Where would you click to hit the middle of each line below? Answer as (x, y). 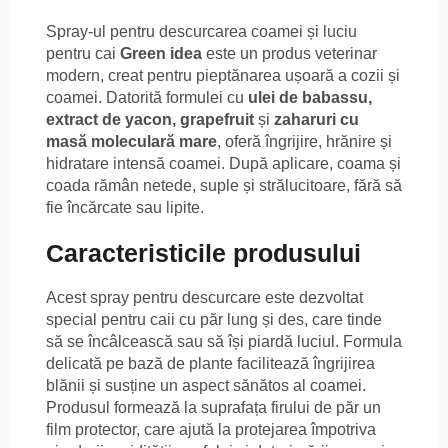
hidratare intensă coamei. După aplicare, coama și (223, 163)
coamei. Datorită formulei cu (147, 97)
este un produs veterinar (289, 53)
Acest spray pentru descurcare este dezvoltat (204, 298)
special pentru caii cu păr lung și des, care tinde (214, 320)
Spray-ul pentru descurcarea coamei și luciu (201, 31)
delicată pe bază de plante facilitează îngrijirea (210, 364)
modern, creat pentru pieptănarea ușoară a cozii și (223, 75)
